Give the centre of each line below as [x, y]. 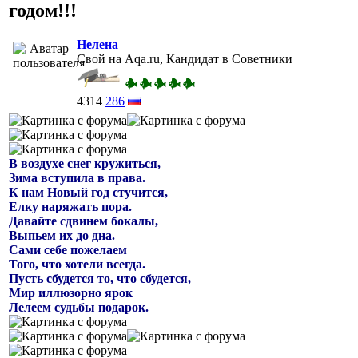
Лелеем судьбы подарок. [79, 307]
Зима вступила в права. [77, 177]
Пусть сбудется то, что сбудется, [100, 278]
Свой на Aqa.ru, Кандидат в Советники [185, 58]
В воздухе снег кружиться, [85, 163]
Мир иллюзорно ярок [71, 292]
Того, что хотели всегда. [77, 264]
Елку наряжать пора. [70, 206]
